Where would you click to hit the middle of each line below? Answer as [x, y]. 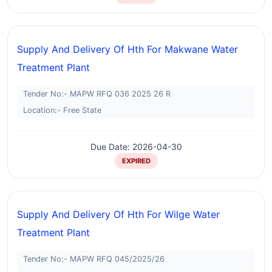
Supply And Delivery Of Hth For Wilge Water [118, 214]
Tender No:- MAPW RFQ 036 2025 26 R [97, 94]
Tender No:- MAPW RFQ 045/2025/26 [94, 259]
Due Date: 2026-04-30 [136, 147]
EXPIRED [136, 161]
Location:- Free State [62, 110]
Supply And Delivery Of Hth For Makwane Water [127, 49]
